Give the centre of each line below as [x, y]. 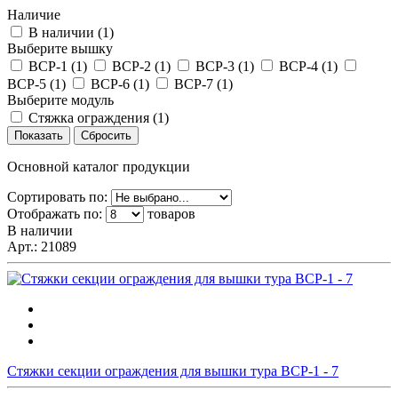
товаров [170, 213]
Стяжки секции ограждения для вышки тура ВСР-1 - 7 [173, 370]
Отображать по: [56, 213]
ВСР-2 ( [135, 66]
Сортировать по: [59, 196]
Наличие [34, 14]
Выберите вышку [60, 48]
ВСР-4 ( [302, 66]
